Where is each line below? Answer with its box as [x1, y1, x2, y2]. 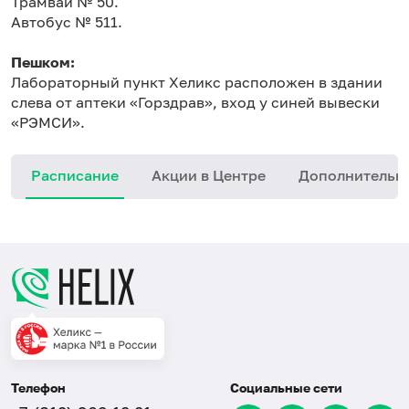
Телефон [11, 380, 66, 395]
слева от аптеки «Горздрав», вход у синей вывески [11, 93, 380, 111]
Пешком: [11, 53, 75, 71]
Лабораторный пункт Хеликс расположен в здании [11, 73, 383, 91]
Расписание [31, 166, 119, 184]
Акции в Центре [152, 166, 266, 184]
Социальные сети [230, 380, 342, 395]
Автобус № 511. [11, 13, 122, 31]
